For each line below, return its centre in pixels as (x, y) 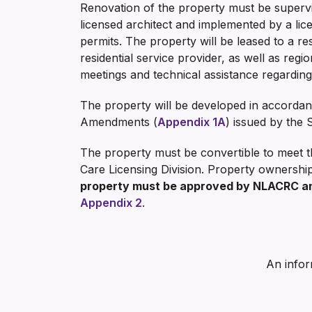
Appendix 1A (192, 122)
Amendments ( (119, 122)
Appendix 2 (111, 203)
